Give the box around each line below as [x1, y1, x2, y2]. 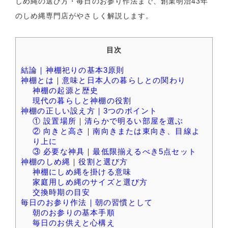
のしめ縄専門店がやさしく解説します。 [15, 12, 153, 20]
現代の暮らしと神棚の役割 [32, 96, 132, 105]
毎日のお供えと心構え [32, 218, 115, 227]
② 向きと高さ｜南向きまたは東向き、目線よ [32, 126, 200, 135]
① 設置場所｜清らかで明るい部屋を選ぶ [32, 116, 184, 125]
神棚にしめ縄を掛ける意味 [32, 167, 132, 176]
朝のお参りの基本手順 [32, 208, 115, 217]
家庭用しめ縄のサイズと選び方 [32, 177, 148, 186]
